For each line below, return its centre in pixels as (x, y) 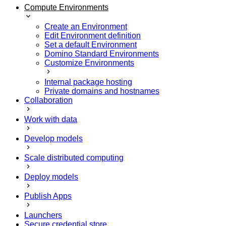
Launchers (43, 215)
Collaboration (48, 100)
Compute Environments (66, 7)
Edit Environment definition (93, 35)
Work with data (51, 119)
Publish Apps (48, 196)
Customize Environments (89, 63)
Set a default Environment (91, 44)
